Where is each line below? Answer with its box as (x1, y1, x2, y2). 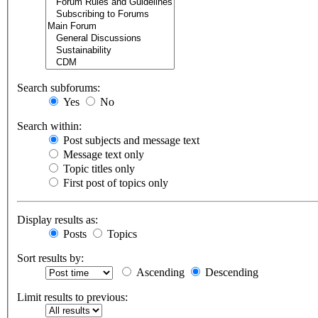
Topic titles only (60, 163, 135, 175)
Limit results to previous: (17, 291, 128, 304)
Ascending (133, 266, 185, 279)
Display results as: (17, 214, 98, 226)
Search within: (17, 120, 82, 133)
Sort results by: (17, 252, 84, 265)
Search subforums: (17, 82, 100, 94)
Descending (202, 266, 258, 279)
